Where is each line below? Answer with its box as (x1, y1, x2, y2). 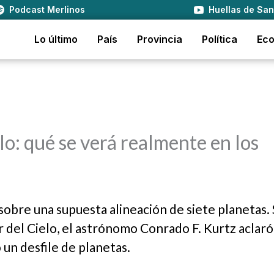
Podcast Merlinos (9, 4, 85, 15)
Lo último (34, 33, 78, 45)
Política (202, 33, 237, 45)
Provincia (137, 33, 182, 45)
